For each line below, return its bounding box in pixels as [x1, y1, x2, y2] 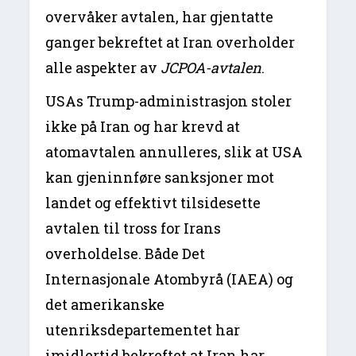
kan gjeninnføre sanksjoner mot [45, 167, 275, 187]
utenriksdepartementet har [45, 319, 241, 339]
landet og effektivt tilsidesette [45, 192, 261, 212]
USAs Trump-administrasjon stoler [45, 91, 292, 110]
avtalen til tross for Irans [45, 218, 222, 238]
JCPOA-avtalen [161, 57, 262, 77]
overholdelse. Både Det [45, 243, 206, 263]
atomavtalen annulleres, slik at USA [45, 141, 304, 161]
